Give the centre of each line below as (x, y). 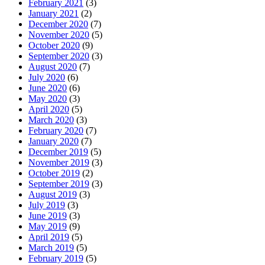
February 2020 (56, 131)
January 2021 (54, 14)
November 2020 (59, 35)
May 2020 (48, 99)
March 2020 (51, 120)
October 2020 (54, 46)
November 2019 (59, 163)
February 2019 (56, 258)
